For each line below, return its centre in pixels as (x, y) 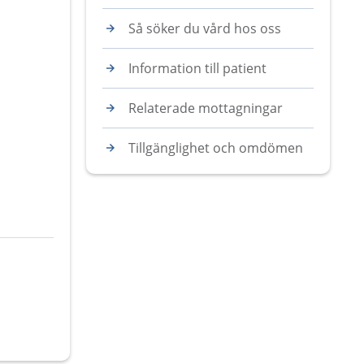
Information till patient (197, 68)
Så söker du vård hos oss (205, 28)
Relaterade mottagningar (206, 108)
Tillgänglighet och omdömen (216, 148)
